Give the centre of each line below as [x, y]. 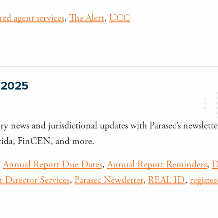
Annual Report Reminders [157, 164]
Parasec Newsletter [109, 180]
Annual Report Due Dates [53, 164]
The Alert [87, 18]
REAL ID [166, 180]
